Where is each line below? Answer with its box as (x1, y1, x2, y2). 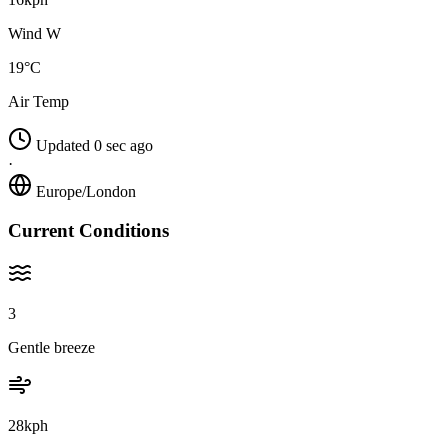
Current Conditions (8, 219, 169, 241)
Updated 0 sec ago (36, 137, 153, 155)
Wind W (8, 25, 61, 43)
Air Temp (8, 93, 69, 111)
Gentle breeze (8, 338, 95, 356)
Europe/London (36, 183, 136, 201)
